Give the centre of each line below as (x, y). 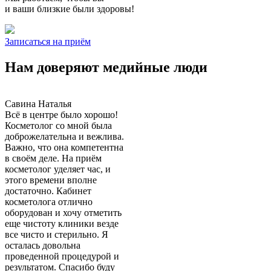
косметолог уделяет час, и (58, 169)
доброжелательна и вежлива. (64, 137)
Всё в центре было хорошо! (61, 115)
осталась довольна (43, 246)
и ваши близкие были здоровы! (70, 9)
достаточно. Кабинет (48, 191)
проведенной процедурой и (62, 256)
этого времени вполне (51, 180)
